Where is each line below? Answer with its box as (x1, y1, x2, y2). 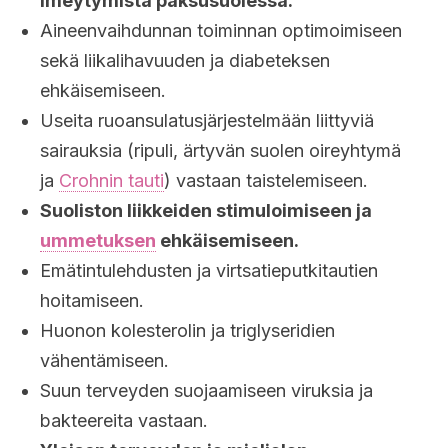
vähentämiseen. (40, 350, 169, 371)
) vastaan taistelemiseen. (164, 170, 368, 191)
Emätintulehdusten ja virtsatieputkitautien (40, 260, 378, 281)
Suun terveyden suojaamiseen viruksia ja (40, 380, 373, 401)
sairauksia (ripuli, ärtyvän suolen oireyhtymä (40, 140, 401, 161)
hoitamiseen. (40, 290, 144, 311)
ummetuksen (40, 230, 156, 251)
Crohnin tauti (59, 170, 164, 191)
